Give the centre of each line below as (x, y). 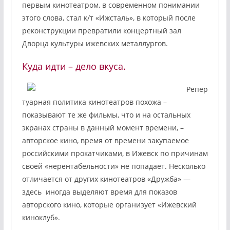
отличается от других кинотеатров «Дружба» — (106, 179)
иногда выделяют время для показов (109, 192)
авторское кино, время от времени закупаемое (105, 141)
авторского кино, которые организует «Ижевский (109, 205)
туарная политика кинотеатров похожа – (94, 102)
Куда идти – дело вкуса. (74, 66)
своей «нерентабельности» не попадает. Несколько (113, 166)
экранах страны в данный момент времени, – (103, 128)
